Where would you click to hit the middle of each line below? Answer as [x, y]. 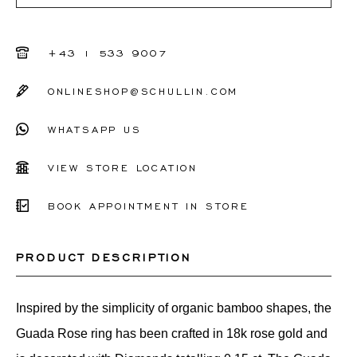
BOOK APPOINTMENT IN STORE [148, 206]
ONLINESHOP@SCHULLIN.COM [143, 91]
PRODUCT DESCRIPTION [104, 257]
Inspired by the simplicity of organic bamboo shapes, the [173, 308]
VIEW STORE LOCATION [122, 167]
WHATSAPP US [94, 129]
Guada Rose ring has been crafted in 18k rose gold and [171, 333]
